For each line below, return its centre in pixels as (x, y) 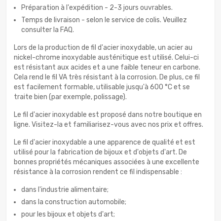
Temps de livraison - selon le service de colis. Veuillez (104, 20)
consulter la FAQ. (48, 30)
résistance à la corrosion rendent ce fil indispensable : (98, 172)
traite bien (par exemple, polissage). (70, 97)
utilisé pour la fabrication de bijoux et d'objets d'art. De (100, 152)
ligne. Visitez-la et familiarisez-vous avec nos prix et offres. (109, 125)
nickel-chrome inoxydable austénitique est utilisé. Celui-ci (106, 58)
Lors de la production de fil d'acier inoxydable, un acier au (103, 48)
